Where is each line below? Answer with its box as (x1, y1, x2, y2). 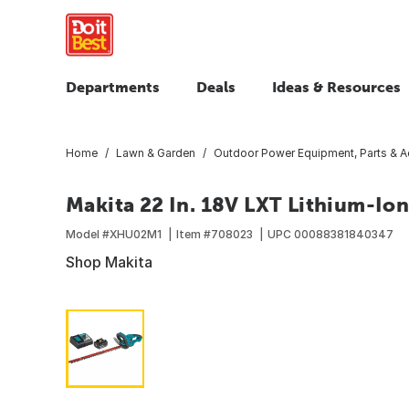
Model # (66, 226, 110, 241)
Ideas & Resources (272, 79, 401, 95)
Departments (66, 79, 160, 95)
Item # (176, 226, 211, 241)
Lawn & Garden (116, 145, 195, 160)
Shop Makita (66, 252, 152, 271)
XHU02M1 (110, 226, 162, 241)
